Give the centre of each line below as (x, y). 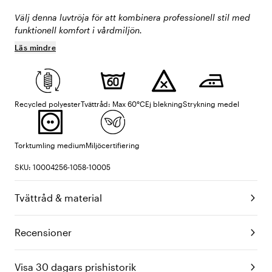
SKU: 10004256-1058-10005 (63, 167)
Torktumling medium (50, 145)
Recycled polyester (48, 104)
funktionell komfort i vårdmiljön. (78, 30)
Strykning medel (211, 104)
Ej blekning (164, 104)
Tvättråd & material (58, 198)
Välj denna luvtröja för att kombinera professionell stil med (132, 18)
